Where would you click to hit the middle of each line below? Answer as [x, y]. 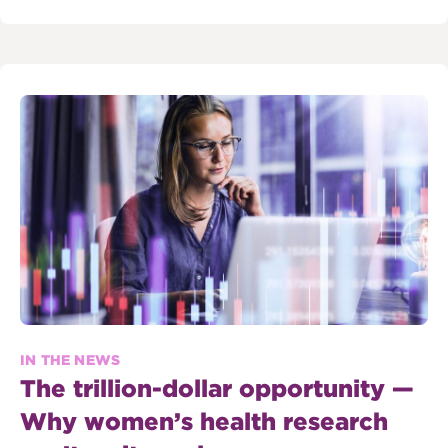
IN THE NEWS [70, 359]
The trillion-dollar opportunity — [217, 388]
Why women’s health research [204, 421]
